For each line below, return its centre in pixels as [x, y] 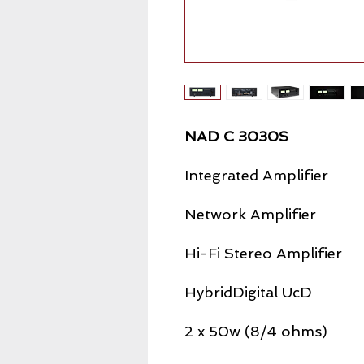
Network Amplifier [250, 214]
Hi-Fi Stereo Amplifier [263, 253]
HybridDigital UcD [248, 292]
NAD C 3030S [236, 136]
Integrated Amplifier [256, 175]
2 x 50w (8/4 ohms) [256, 331]
